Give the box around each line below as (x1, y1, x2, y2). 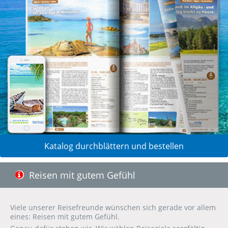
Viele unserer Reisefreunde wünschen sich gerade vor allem (10, 202, 216, 212)
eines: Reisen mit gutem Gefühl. (10, 211, 120, 221)
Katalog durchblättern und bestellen (44, 140, 184, 152)
